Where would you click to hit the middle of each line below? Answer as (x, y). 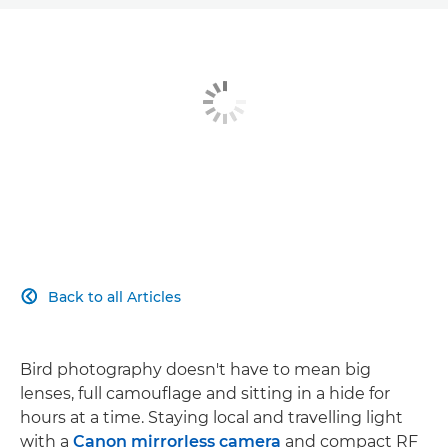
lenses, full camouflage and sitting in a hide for (205, 393)
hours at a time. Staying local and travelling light (211, 417)
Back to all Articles (114, 296)
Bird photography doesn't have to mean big (195, 369)
